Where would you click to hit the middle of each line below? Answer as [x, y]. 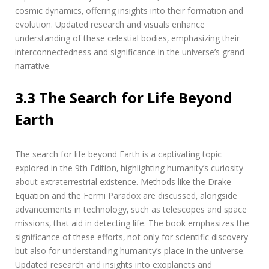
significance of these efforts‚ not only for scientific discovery [131, 237]
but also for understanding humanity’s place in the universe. [130, 251]
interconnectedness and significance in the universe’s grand [130, 52]
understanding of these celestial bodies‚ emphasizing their [127, 38]
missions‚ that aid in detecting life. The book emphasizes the [132, 223]
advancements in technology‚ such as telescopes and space [131, 210]
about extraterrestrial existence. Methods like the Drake [123, 182]
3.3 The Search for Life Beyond [124, 98]
